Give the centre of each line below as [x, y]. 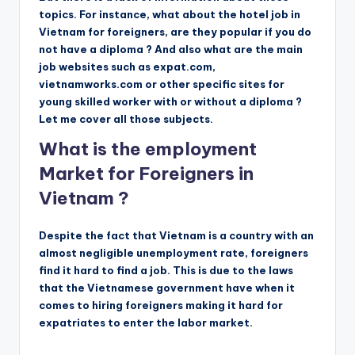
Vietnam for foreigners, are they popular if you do [175, 31]
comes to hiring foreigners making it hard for [161, 305]
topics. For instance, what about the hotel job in [170, 14]
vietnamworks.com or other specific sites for [162, 84]
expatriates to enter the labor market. [146, 322]
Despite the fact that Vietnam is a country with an [176, 235]
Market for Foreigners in [146, 173]
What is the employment [148, 149]
